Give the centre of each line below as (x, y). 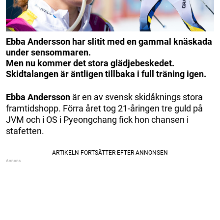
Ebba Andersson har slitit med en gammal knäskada (109, 41)
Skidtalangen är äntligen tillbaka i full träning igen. (106, 74)
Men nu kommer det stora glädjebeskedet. (90, 63)
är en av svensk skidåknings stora (137, 97)
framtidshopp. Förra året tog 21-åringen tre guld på (104, 108)
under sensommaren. (48, 52)
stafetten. (25, 131)
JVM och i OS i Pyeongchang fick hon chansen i (97, 119)
